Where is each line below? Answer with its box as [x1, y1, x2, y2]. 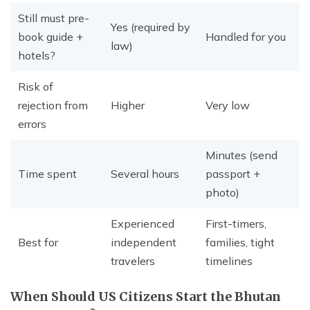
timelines [206, 254, 253, 268]
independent [111, 235, 176, 250]
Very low [206, 98, 250, 113]
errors [18, 117, 46, 131]
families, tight [206, 235, 275, 250]
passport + [206, 167, 260, 181]
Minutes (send [206, 148, 277, 163]
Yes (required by [111, 20, 190, 35]
